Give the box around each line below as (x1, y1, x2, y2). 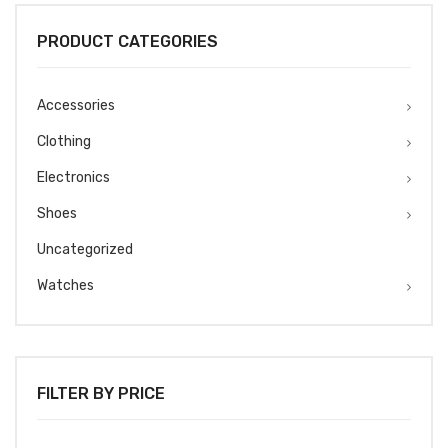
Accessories (37, 96, 115, 114)
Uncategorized (37, 240, 133, 258)
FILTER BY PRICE (37, 383, 165, 403)
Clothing (37, 132, 91, 150)
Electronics (37, 168, 110, 186)
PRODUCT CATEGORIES (37, 31, 218, 51)
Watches (37, 276, 94, 294)
